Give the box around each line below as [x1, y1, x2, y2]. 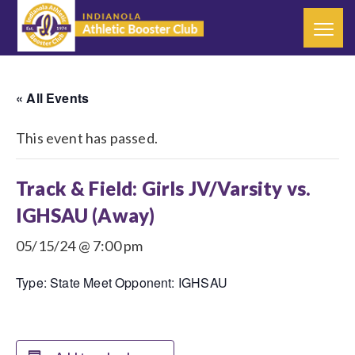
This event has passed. [16, 129, 158, 147]
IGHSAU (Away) [16, 204, 155, 227]
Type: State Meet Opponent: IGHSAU [16, 273, 227, 292]
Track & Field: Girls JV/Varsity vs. [16, 177, 311, 200]
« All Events [16, 89, 90, 107]
